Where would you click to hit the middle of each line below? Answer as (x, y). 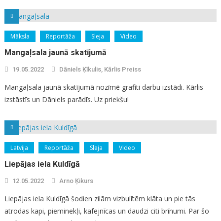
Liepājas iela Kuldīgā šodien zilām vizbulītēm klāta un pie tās (100, 199)
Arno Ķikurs (76, 181)
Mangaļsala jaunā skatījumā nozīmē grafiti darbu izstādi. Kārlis (104, 87)
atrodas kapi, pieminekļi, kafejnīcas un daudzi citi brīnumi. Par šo (107, 211)
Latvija (19, 148)
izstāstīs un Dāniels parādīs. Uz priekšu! (66, 100)
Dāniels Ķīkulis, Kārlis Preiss (100, 70)
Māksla (20, 37)
